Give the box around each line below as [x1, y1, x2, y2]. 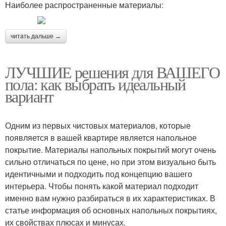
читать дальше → [11, 32, 61, 40]
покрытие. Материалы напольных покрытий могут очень [5, 143, 216, 155]
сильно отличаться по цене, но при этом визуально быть [5, 155, 216, 167]
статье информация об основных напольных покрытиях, [5, 204, 217, 216]
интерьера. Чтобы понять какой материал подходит [5, 180, 198, 192]
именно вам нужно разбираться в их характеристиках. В [5, 192, 215, 204]
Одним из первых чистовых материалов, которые [5, 119, 191, 131]
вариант [5, 85, 53, 107]
